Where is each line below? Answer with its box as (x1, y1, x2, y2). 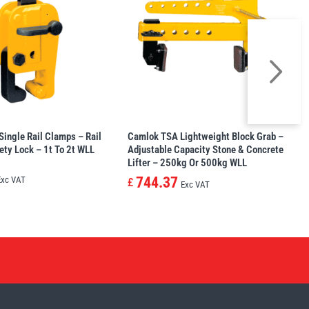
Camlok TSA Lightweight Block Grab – (127, 130, 283, 143)
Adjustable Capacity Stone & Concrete (127, 143, 283, 156)
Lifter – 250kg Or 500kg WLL (127, 156, 247, 169)
